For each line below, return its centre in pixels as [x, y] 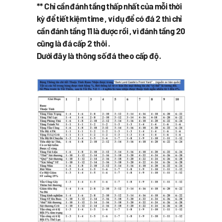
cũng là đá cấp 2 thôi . [73, 43]
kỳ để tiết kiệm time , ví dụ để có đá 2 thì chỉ [109, 18]
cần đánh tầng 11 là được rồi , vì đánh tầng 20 [111, 30]
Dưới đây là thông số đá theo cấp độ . [99, 55]
